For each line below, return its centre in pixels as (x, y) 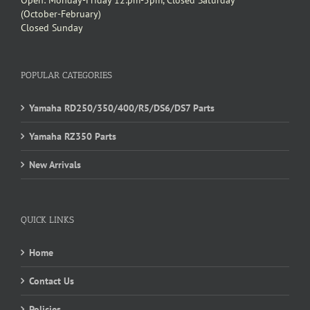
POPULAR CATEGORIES (66, 75)
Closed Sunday (52, 28)
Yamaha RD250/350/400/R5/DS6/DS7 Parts (122, 108)
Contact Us (52, 281)
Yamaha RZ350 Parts (73, 137)
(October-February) (61, 14)
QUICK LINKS (47, 220)
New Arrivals (55, 165)
